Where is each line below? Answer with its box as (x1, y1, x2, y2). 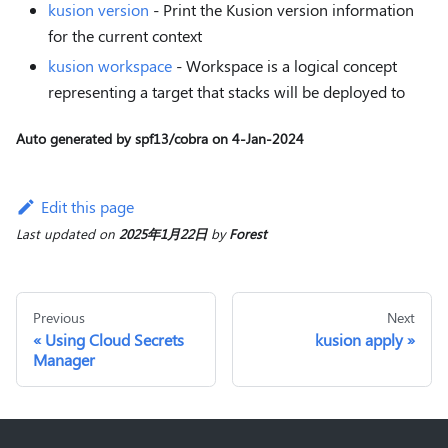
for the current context (48, 24, 202, 46)
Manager (33, 348, 95, 370)
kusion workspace (48, 54, 172, 76)
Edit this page (40, 195, 134, 217)
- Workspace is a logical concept (172, 54, 397, 76)
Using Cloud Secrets (45, 328, 184, 350)
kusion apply (315, 328, 403, 350)
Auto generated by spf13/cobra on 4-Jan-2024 (16, 128, 304, 147)
